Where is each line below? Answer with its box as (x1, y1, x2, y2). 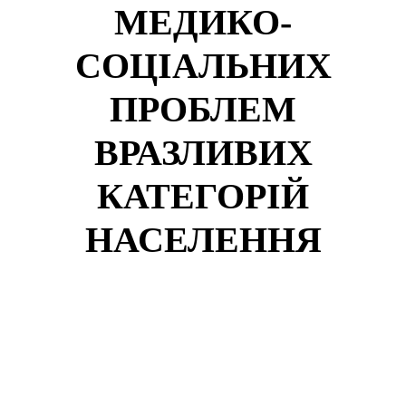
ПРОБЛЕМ (110, 88, 296, 130)
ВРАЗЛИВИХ (93, 131, 313, 173)
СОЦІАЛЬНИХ (74, 44, 332, 86)
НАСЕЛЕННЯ (84, 218, 322, 260)
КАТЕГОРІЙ (97, 175, 309, 217)
